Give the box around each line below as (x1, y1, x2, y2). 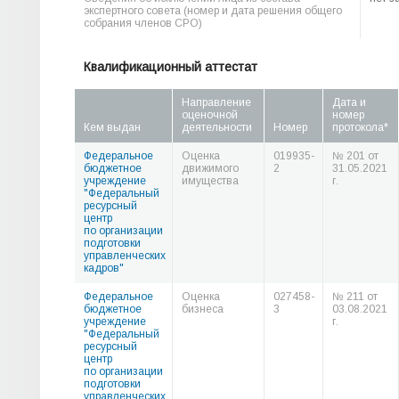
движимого (182, 162, 239, 175)
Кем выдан (84, 121, 141, 134)
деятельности (182, 121, 252, 134)
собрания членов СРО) (84, 17, 202, 29)
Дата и (332, 96, 366, 109)
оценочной (182, 109, 238, 121)
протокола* (332, 121, 388, 134)
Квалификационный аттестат (84, 60, 257, 74)
